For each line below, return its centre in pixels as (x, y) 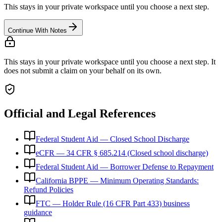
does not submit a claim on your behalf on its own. (83, 70)
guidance (38, 213)
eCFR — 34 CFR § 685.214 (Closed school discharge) (122, 153)
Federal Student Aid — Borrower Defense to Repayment (125, 167)
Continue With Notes (37, 30)
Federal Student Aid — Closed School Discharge (112, 139)
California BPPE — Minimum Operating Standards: (117, 181)
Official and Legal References (80, 113)
